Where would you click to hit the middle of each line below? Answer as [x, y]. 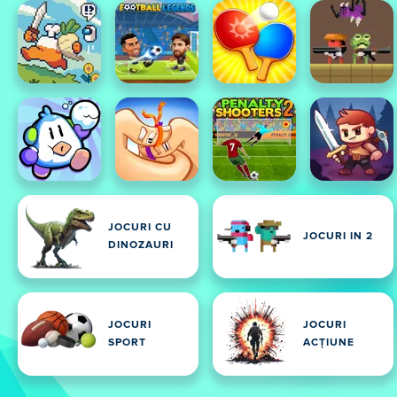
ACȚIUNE [329, 343]
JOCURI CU [140, 228]
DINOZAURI [141, 245]
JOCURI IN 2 [338, 237]
